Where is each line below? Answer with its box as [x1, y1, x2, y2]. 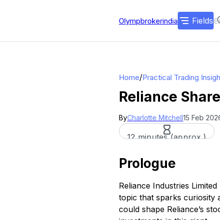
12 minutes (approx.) [127, 132, 206, 142]
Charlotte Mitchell [127, 113, 183, 122]
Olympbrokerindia [119, 16, 178, 26]
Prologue [119, 156, 176, 171]
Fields [192, 16, 213, 26]
